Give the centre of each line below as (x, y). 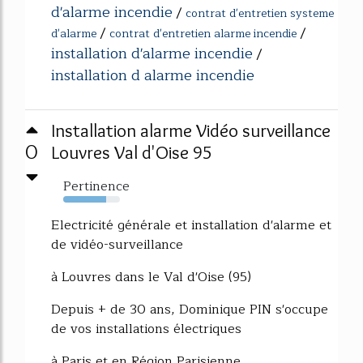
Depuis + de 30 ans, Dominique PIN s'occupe (190, 309)
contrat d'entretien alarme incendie (203, 33)
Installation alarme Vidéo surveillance (191, 130)
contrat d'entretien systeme (260, 13)
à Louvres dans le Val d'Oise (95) (151, 277)
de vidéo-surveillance (117, 244)
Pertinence (96, 186)
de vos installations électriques (146, 329)
